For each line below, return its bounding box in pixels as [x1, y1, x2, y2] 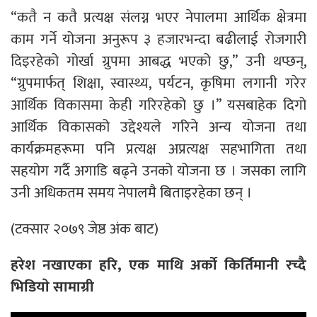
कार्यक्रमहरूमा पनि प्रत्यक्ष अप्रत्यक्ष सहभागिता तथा [11, 136, 306, 161]
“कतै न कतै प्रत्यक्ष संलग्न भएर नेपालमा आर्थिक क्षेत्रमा [11, 4, 306, 30]
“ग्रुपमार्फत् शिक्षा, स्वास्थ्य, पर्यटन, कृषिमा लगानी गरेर [11, 70, 306, 96]
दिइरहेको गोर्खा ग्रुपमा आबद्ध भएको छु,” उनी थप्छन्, [11, 48, 306, 74]
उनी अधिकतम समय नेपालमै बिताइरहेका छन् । [11, 180, 252, 205]
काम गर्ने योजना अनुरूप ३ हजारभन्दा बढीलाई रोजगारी [11, 26, 306, 52]
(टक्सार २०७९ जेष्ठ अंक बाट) [11, 216, 158, 241]
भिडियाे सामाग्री [11, 274, 94, 299]
